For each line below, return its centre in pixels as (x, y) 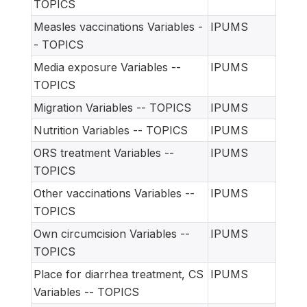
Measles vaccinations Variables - (118, 26)
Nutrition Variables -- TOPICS (111, 130)
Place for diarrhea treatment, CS (119, 274)
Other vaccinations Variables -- (114, 193)
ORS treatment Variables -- (104, 152)
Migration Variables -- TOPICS (112, 107)
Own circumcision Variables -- (112, 233)
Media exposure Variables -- (107, 67)
